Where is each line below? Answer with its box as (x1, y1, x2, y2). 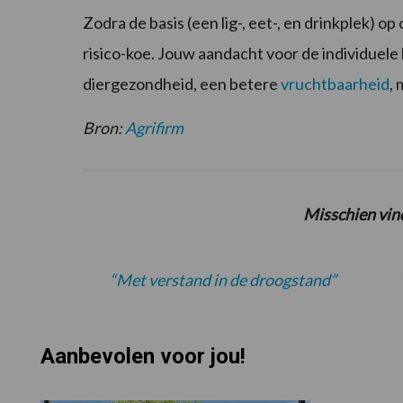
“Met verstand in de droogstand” (110, 270, 336, 291)
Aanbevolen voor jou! (40, 344, 246, 370)
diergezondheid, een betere (83, 74, 281, 94)
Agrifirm (125, 118, 184, 139)
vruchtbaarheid (281, 74, 390, 94)
